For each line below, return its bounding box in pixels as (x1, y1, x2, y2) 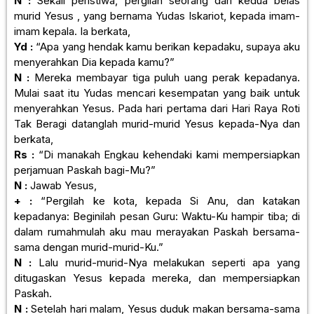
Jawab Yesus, (27, 178, 97, 192)
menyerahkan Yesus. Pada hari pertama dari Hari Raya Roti (14, 101, 300, 115)
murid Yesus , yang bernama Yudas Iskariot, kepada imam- (14, 8, 300, 22)
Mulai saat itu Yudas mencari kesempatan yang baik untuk (14, 86, 300, 100)
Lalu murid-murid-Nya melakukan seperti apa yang (31, 255, 301, 269)
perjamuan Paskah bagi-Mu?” (14, 163, 156, 177)
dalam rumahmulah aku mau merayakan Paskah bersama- (14, 224, 300, 238)
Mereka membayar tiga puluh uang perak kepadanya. (29, 70, 300, 84)
